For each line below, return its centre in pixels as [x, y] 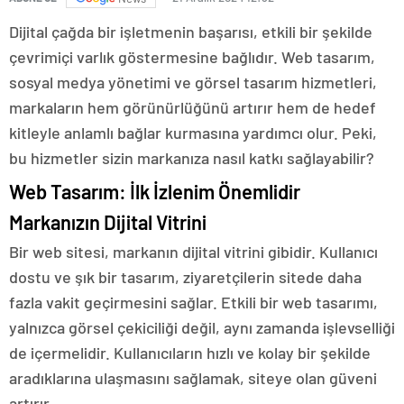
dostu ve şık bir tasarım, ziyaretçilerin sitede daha [185, 277]
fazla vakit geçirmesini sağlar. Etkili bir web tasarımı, [193, 303]
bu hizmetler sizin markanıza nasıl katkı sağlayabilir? [192, 158]
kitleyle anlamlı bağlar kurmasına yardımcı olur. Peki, [193, 133]
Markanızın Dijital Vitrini [108, 222]
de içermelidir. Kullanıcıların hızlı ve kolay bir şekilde [190, 353]
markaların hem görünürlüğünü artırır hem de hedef [193, 108]
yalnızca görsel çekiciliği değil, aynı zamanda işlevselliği [202, 328]
